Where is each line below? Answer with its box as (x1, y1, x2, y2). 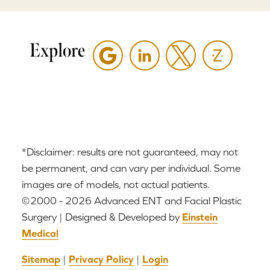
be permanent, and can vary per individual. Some (22, 162, 240, 175)
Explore (29, 38, 85, 62)
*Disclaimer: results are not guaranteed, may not (22, 146, 238, 159)
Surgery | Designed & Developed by (22, 211, 182, 224)
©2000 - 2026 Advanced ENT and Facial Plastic (22, 195, 242, 207)
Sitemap (22, 253, 60, 266)
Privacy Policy (69, 253, 134, 266)
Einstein (182, 211, 218, 224)
